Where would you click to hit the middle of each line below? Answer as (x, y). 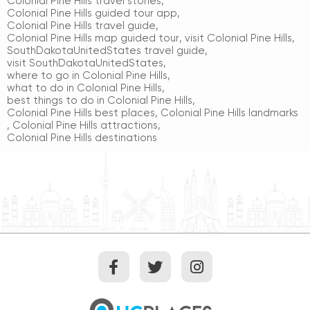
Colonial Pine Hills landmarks (229, 113)
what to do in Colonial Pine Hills (84, 88)
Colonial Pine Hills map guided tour (93, 38)
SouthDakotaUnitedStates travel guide (106, 51)
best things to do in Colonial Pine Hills (100, 101)
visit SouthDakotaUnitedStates (85, 63)
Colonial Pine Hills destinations (82, 138)
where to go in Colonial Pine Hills (87, 76)
